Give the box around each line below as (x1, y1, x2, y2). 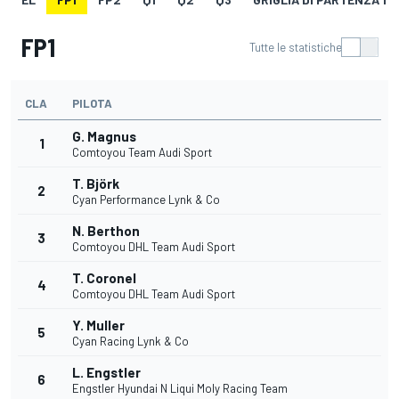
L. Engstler (72, 364, 141, 381)
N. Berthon (72, 223, 140, 240)
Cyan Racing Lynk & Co (72, 334, 189, 349)
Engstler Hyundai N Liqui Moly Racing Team (72, 381, 288, 396)
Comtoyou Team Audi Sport (72, 145, 212, 160)
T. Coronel (72, 270, 136, 287)
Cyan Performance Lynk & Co (72, 192, 220, 208)
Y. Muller (72, 317, 125, 334)
